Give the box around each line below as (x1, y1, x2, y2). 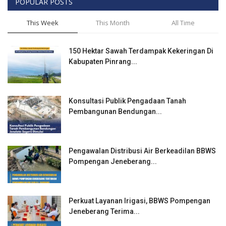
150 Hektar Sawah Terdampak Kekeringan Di (69, 47, 213, 55)
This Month (96, 18, 130, 28)
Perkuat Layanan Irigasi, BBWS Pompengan (69, 197, 210, 205)
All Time (171, 18, 195, 28)
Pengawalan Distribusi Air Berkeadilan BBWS (69, 147, 216, 155)
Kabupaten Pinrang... (69, 58, 137, 66)
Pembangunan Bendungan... (69, 107, 162, 116)
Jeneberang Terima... (69, 207, 140, 216)
